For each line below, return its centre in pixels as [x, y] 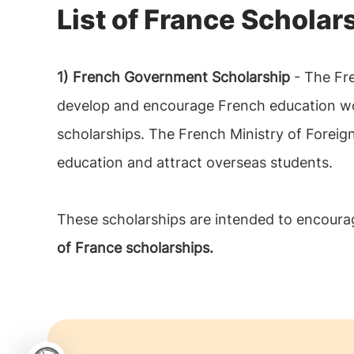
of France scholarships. [135, 248]
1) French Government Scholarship [173, 77]
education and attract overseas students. [195, 162]
